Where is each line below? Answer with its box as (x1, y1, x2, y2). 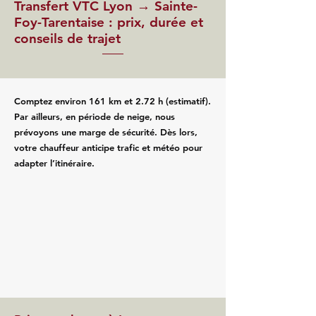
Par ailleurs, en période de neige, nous (14, 111, 175, 122)
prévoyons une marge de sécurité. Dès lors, (14, 126, 197, 138)
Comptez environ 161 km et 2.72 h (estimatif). (14, 95, 211, 107)
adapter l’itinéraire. (14, 157, 95, 169)
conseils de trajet (14, 30, 121, 47)
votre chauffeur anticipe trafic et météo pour (14, 142, 202, 153)
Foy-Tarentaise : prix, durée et (14, 14, 203, 30)
